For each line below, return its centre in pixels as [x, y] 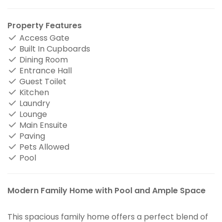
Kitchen [33, 92]
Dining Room [43, 59]
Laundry [34, 103]
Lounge [32, 114]
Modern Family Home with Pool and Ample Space [107, 190]
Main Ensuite [42, 125]
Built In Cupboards [54, 49]
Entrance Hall [45, 70]
